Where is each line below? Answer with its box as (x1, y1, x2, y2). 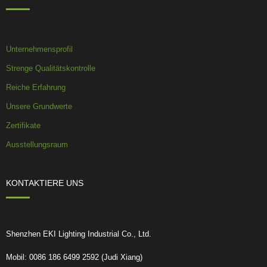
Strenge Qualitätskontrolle (6, 64, 95, 73)
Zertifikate (6, 121, 41, 130)
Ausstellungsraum (6, 140, 68, 149)
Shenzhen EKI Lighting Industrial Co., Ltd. (6, 229, 151, 238)
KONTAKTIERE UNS (6, 178, 83, 188)
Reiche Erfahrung (6, 83, 66, 92)
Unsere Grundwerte (6, 102, 72, 111)
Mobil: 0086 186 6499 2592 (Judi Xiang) (6, 253, 142, 262)
